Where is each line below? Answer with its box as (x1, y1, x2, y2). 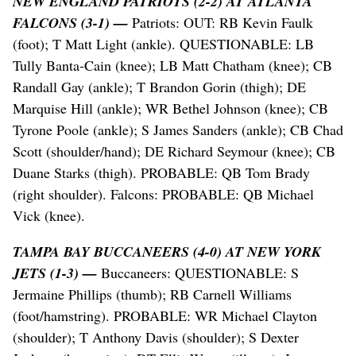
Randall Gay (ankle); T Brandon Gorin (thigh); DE (13, 77, 306, 97)
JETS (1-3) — (13, 263, 97, 284)
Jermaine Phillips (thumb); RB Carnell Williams (13, 284, 292, 304)
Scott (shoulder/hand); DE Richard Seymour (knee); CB (13, 141, 335, 161)
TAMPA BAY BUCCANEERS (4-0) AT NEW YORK (13, 242, 321, 262)
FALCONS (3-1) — (13, 13, 132, 33)
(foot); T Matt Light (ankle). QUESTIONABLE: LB (13, 34, 314, 54)
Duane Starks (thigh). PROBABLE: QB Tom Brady (13, 163, 310, 183)
